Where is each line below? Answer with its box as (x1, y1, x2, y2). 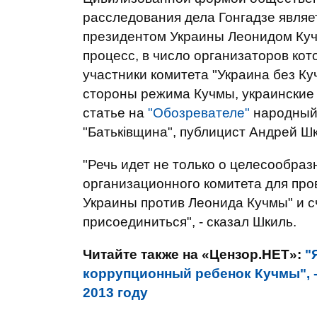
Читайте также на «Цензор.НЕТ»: (83, 247, 305, 262)
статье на (83, 105, 148, 120)
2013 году (83, 285, 148, 300)
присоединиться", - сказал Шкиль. (83, 214, 296, 229)
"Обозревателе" (148, 105, 250, 120)
